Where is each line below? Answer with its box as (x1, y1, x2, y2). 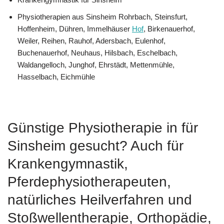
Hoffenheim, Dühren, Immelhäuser (17, 24, 132, 33)
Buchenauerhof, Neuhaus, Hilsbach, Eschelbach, (17, 48, 177, 57)
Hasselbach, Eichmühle (17, 72, 95, 81)
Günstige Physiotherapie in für (7, 120, 198, 136)
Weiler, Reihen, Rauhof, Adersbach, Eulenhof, (17, 36, 165, 45)
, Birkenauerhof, (143, 24, 195, 33)
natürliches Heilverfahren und (7, 192, 192, 208)
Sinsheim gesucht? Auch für (7, 138, 183, 154)
